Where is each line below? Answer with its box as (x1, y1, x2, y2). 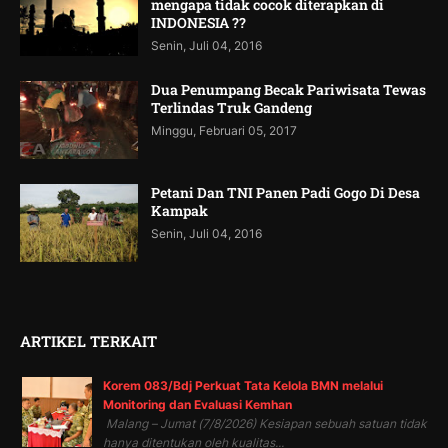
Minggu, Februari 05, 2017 (151, 122, 297, 138)
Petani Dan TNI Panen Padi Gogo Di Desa (151, 182, 420, 202)
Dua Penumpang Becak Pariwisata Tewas (151, 79, 426, 99)
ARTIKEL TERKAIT (20, 330, 157, 351)
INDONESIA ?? (151, 12, 246, 32)
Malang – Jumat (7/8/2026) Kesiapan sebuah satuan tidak (103, 415, 427, 431)
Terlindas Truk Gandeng (151, 97, 312, 117)
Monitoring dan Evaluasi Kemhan (103, 396, 292, 412)
